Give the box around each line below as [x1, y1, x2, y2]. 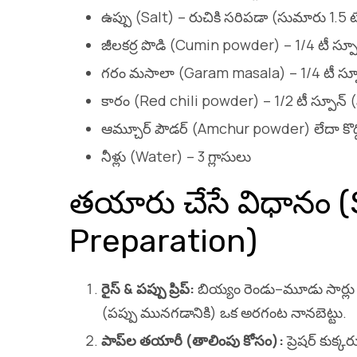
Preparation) [69, 222, 257, 260]
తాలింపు [192, 330, 243, 350]
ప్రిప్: [169, 278, 194, 298]
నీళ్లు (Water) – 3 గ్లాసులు [101, 146, 251, 166]
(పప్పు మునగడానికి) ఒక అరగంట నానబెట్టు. [101, 302, 347, 322]
